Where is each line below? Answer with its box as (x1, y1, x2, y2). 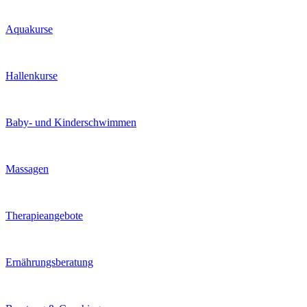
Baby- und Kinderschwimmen (5, 116, 136, 128)
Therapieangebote (5, 210, 83, 221)
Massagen (5, 163, 49, 175)
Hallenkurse (5, 70, 58, 82)
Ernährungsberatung (5, 256, 93, 268)
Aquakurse (5, 23, 53, 35)
